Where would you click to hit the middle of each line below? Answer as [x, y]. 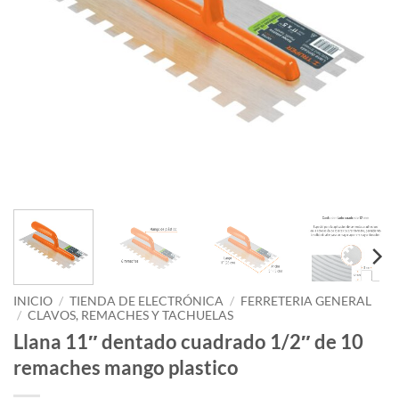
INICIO [33, 301]
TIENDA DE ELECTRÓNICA [147, 301]
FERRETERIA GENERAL [306, 301]
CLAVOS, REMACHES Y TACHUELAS [131, 315]
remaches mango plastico [126, 367]
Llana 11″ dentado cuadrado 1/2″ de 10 [188, 341]
